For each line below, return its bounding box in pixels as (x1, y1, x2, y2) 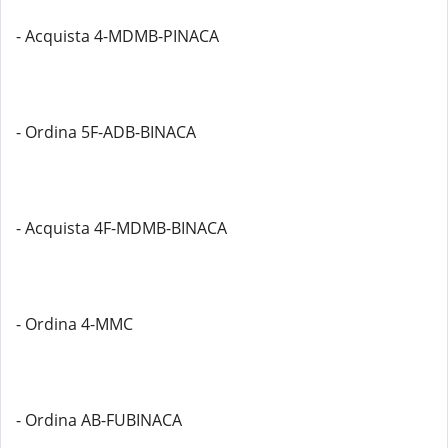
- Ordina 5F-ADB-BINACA (16, 121, 196, 143)
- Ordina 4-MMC (16, 313, 133, 335)
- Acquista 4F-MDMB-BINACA (16, 217, 227, 239)
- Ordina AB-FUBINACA (16, 409, 182, 431)
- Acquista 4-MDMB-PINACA (16, 25, 219, 47)
